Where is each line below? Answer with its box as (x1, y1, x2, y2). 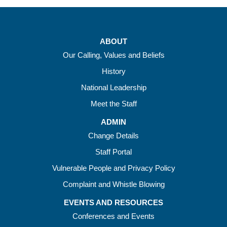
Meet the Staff (90, 99, 137, 108)
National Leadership (81, 83, 146, 92)
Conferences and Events (72, 212, 155, 221)
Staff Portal (95, 147, 132, 157)
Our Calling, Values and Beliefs (62, 51, 165, 60)
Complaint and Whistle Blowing (62, 180, 165, 189)
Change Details (88, 131, 139, 140)
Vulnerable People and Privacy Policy (52, 164, 175, 173)
